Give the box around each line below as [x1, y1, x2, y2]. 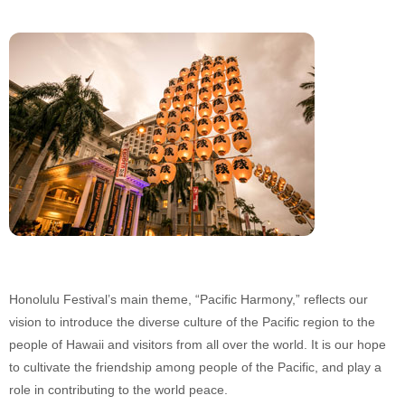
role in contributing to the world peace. [9, 382, 228, 397]
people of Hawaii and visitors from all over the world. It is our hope [9, 337, 386, 352]
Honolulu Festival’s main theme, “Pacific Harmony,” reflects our [9, 292, 368, 306]
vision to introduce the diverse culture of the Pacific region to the [9, 315, 375, 329]
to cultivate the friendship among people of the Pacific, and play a [9, 360, 381, 374]
